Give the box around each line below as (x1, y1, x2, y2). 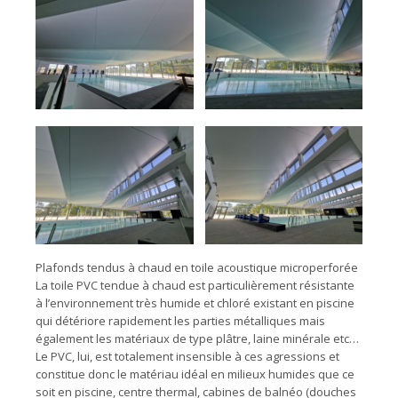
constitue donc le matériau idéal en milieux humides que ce (36, 366, 354, 383)
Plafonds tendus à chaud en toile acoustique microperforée (36, 259, 358, 276)
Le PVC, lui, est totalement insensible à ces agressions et (36, 348, 339, 365)
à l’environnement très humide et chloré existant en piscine (36, 295, 354, 312)
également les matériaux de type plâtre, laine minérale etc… (36, 330, 359, 347)
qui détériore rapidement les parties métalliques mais (36, 313, 325, 330)
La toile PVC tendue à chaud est (36, 277, 205, 294)
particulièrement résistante (208, 277, 354, 294)
